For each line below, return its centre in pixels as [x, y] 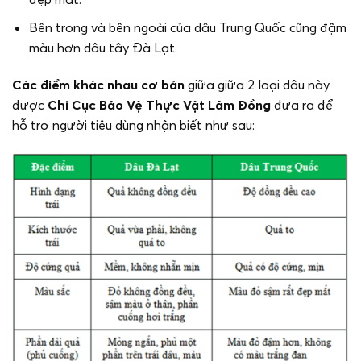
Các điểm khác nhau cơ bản [98, 84]
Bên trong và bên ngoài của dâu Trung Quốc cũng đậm [187, 27]
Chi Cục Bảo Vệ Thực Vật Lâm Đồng [159, 104]
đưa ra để [302, 104]
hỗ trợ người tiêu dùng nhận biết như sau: [133, 124]
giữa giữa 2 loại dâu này [257, 84]
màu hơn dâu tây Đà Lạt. [103, 47]
